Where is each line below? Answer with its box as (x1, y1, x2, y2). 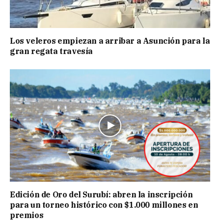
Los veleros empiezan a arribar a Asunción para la (10, 35, 210, 46)
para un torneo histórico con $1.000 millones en (10, 200, 198, 210)
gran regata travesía (10, 46, 93, 56)
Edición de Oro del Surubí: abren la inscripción (10, 190, 193, 200)
